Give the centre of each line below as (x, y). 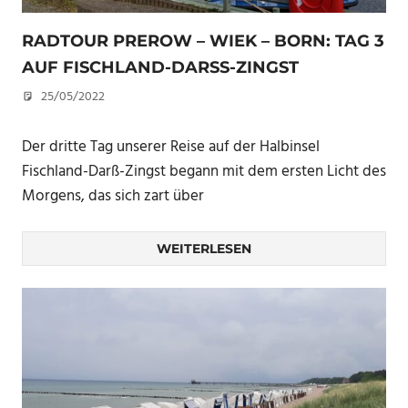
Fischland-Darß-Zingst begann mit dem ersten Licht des (204, 171)
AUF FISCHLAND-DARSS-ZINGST (155, 68)
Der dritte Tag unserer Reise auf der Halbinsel (171, 147)
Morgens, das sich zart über (113, 196)
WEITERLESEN (204, 249)
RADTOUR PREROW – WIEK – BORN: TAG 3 (203, 41)
